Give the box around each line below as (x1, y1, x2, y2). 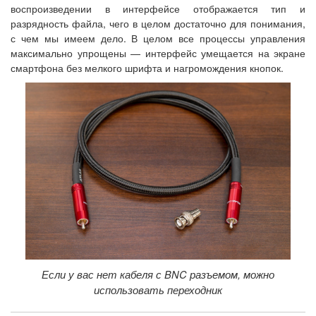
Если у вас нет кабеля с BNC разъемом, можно (42, 267, 274, 281)
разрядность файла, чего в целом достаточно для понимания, (11, 16, 305, 31)
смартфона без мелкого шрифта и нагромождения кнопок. (11, 61, 284, 75)
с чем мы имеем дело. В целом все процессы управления (11, 31, 305, 46)
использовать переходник (94, 282, 222, 297)
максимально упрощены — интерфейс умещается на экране (11, 46, 305, 61)
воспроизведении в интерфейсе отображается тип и (11, 1, 305, 16)
